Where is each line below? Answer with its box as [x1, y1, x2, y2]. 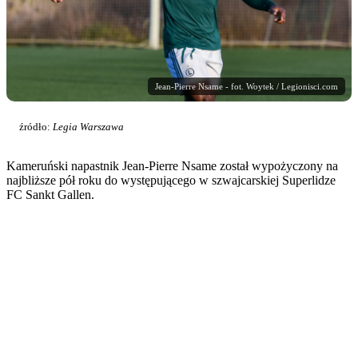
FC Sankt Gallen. [6, 188, 94, 202]
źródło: [19, 121, 53, 133]
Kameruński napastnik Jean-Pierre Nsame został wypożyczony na [6, 159, 338, 173]
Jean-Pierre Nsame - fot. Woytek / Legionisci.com [155, 82, 338, 92]
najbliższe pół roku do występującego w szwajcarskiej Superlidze [6, 173, 336, 188]
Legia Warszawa [53, 121, 124, 133]
